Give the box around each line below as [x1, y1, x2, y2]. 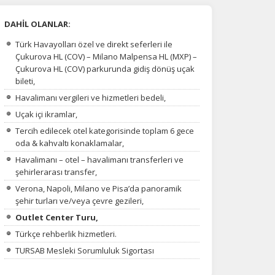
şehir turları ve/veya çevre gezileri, [15, 195, 147, 206]
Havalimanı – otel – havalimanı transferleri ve [15, 153, 184, 165]
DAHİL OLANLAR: [4, 18, 71, 29]
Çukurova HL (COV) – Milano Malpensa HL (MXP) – [15, 50, 197, 62]
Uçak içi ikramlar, [15, 108, 77, 120]
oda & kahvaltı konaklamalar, [15, 137, 124, 149]
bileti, [15, 75, 35, 87]
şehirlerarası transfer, [15, 166, 97, 177]
